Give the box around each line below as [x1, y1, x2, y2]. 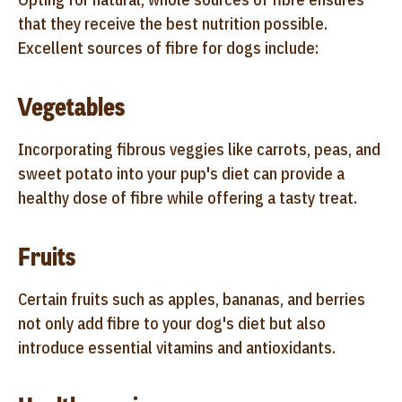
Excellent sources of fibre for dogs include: [18, 37, 319, 58]
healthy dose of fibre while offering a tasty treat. [18, 187, 357, 208]
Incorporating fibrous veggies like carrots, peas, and [18, 138, 380, 160]
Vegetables [18, 90, 125, 124]
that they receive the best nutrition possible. [18, 13, 328, 34]
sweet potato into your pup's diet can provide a [18, 162, 345, 184]
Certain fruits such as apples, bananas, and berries [18, 288, 365, 310]
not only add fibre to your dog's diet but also [18, 312, 326, 334]
